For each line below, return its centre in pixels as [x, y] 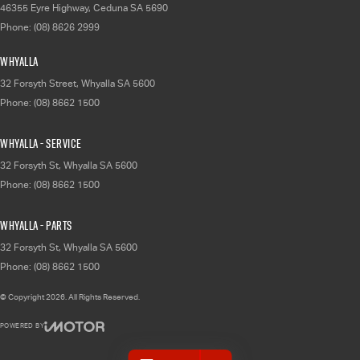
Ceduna [110, 8]
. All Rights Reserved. [102, 297]
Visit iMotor [96, 348]
